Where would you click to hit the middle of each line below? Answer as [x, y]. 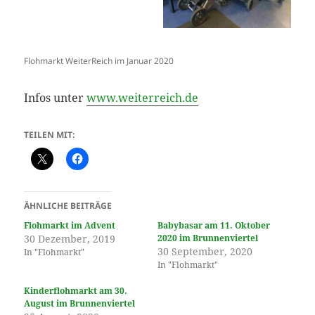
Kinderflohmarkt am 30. [76, 290]
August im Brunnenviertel [80, 303]
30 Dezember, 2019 [70, 238]
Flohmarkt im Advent [70, 225]
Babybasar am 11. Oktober [214, 225]
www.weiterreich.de [143, 98]
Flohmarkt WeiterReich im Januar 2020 [99, 60]
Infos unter [56, 98]
